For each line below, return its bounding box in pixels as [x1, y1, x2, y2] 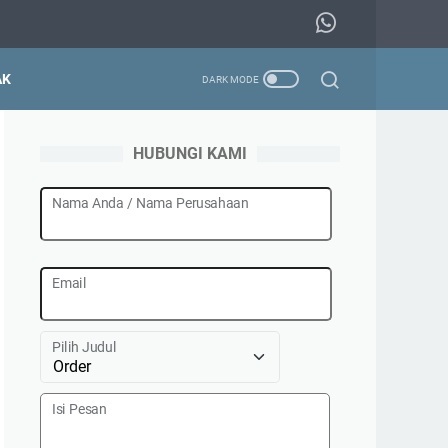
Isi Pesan [52, 401, 107, 418]
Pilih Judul [52, 339, 116, 356]
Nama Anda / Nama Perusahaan [52, 195, 249, 212]
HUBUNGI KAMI [133, 144, 247, 163]
